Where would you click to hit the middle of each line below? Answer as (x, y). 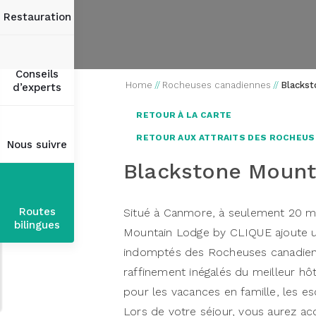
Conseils (37, 74)
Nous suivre (37, 145)
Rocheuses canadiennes (217, 85)
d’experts (37, 87)
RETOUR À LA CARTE (183, 115)
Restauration (37, 17)
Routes (37, 212)
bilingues (37, 225)
